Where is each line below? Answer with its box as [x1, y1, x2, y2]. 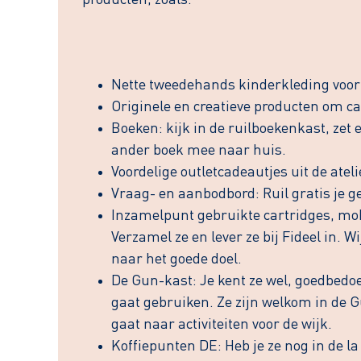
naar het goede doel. [111, 252, 242, 268]
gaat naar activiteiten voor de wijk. [111, 317, 332, 333]
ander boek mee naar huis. [111, 143, 286, 159]
